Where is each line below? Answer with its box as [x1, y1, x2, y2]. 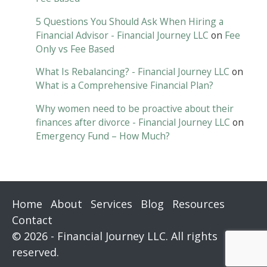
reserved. [12, 245, 59, 260]
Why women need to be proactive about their [36, 102, 234, 116]
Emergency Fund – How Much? [36, 129, 170, 143]
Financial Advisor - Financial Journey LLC [36, 28, 209, 42]
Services [91, 197, 132, 212]
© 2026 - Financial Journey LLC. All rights [12, 229, 218, 244]
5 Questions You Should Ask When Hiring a [36, 14, 223, 28]
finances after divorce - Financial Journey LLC [36, 116, 230, 129]
